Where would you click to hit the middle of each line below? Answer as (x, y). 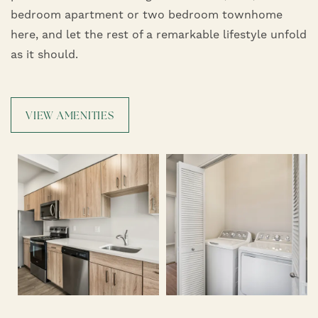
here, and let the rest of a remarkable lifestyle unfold (159, 34)
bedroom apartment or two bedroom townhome (147, 15)
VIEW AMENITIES (70, 115)
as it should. (44, 54)
